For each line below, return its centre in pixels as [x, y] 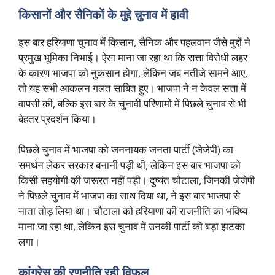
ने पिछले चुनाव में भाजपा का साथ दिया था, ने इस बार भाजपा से [129, 196]
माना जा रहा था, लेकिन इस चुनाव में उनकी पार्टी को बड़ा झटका [132, 227]
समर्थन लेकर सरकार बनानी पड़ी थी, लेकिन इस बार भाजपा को [130, 165]
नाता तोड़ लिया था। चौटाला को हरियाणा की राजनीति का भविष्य [133, 211]
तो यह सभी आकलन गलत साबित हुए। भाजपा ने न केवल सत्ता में [132, 88]
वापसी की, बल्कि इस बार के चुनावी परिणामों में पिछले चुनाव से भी [132, 103]
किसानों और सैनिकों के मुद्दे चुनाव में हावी [103, 14]
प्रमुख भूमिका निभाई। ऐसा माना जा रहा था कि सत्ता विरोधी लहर [133, 57]
